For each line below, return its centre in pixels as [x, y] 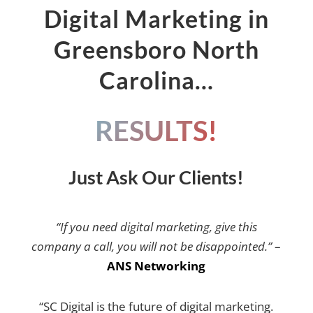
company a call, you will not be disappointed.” [153, 246]
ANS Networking [156, 266]
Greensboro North [156, 49]
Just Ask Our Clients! [156, 177]
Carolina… [156, 80]
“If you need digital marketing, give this [156, 227]
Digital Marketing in [156, 19]
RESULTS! [156, 131]
